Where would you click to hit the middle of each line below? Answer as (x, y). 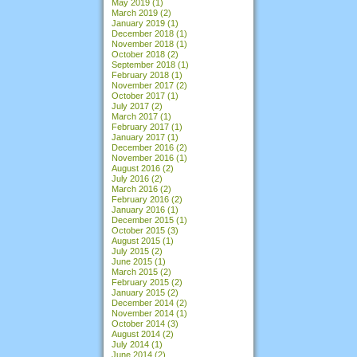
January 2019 (138, 23)
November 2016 (143, 157)
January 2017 (138, 137)
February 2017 (140, 126)
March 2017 (135, 116)
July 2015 (130, 251)
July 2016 (130, 178)
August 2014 (136, 333)
